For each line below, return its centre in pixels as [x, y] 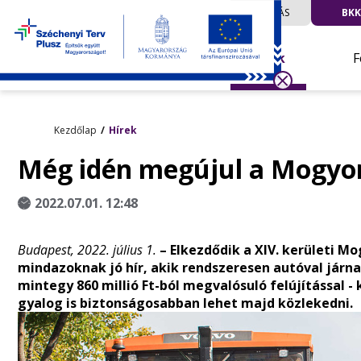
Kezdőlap [75, 130]
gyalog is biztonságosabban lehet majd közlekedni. [185, 303]
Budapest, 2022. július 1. [89, 250]
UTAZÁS [271, 12]
